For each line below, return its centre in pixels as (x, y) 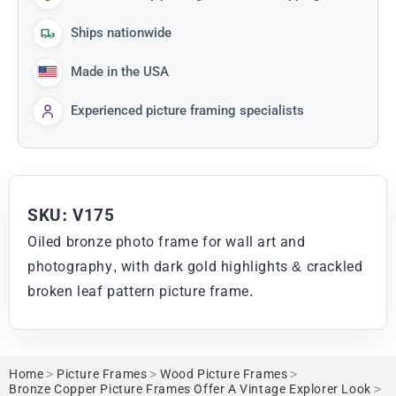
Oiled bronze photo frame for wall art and (167, 241)
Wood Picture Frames (224, 374)
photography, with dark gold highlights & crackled (195, 266)
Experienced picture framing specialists (187, 111)
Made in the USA (120, 72)
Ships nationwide (121, 33)
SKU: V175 (71, 215)
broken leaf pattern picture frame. (141, 291)
